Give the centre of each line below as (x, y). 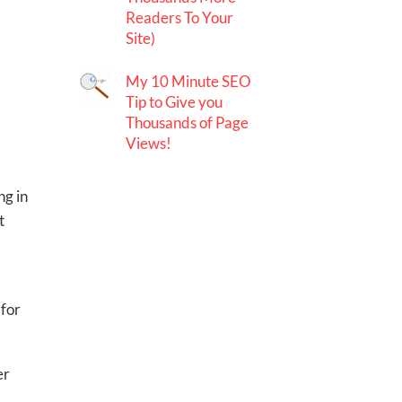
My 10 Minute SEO (189, 82)
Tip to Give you (175, 102)
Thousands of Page (188, 123)
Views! (149, 144)
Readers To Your (180, 18)
